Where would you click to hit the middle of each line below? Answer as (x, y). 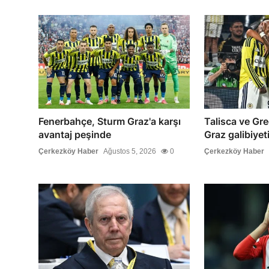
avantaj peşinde (75, 134)
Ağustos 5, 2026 (130, 151)
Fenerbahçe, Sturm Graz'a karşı (110, 121)
